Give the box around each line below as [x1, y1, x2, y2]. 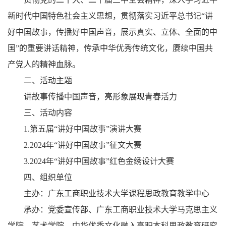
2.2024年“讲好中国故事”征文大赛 [24, 141, 142, 149]
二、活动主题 [24, 76, 72, 85]
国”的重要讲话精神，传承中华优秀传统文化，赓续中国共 [8, 44, 213, 52]
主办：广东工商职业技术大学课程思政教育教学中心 [24, 189, 209, 198]
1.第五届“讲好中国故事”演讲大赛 [24, 125, 142, 133]
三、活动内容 [24, 108, 72, 117]
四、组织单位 [24, 173, 72, 182]
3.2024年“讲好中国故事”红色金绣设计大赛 [24, 157, 174, 165]
